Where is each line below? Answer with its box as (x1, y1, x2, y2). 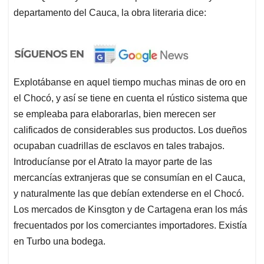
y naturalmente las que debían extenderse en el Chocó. (14, 189, 244, 199)
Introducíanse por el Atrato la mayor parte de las (14, 157, 212, 167)
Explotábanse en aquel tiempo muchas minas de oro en (14, 77, 246, 88)
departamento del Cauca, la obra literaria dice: (14, 8, 206, 18)
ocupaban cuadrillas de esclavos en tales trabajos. (14, 141, 225, 151)
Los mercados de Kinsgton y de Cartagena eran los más (14, 204, 247, 215)
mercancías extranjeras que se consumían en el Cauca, (14, 173, 245, 183)
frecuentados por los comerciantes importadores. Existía (14, 220, 247, 231)
